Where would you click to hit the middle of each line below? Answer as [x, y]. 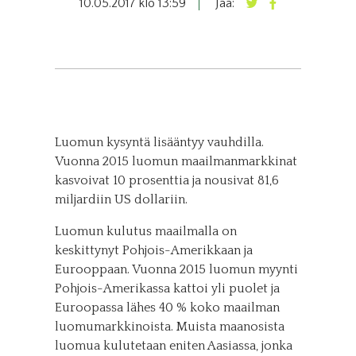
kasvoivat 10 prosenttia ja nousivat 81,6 [166, 180]
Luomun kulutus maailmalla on [145, 231]
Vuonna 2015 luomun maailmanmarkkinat [176, 161]
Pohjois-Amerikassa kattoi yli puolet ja [167, 288]
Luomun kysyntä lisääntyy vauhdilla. [159, 142]
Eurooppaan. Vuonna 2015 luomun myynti [176, 269]
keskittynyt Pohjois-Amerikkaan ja [153, 250]
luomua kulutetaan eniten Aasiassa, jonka [173, 346]
